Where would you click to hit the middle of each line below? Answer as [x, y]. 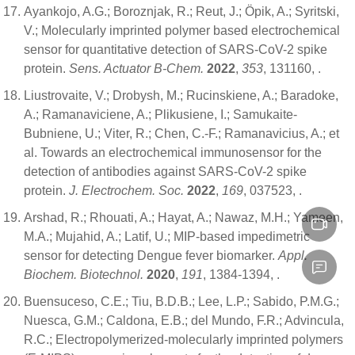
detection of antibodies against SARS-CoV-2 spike [165, 171]
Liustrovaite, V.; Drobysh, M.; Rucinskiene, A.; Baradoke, [181, 95]
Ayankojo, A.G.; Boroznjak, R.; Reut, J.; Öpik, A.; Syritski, [181, 11]
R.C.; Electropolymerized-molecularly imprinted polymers [183, 339]
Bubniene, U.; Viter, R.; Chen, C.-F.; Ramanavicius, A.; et [181, 133]
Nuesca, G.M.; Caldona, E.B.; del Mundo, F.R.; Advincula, [184, 320]
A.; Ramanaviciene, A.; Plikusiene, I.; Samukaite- [160, 114]
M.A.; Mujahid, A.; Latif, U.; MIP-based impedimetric [167, 236]
